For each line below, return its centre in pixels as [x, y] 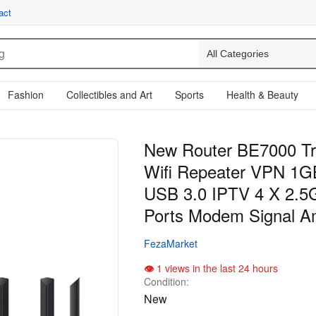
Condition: [166, 281]
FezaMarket [171, 243]
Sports [189, 95]
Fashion [26, 95]
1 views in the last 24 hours [216, 268]
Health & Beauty [262, 95]
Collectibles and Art [109, 95]
